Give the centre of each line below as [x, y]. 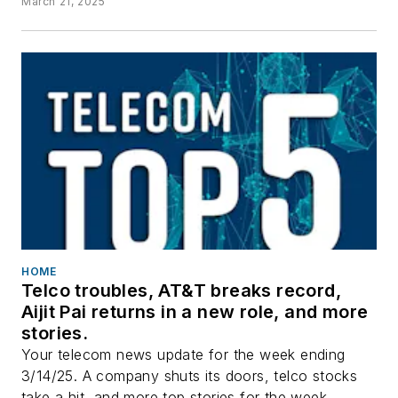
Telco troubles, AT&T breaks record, [181, 291]
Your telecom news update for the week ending [183, 355]
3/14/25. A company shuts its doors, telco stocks [190, 376]
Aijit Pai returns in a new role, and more [195, 312]
